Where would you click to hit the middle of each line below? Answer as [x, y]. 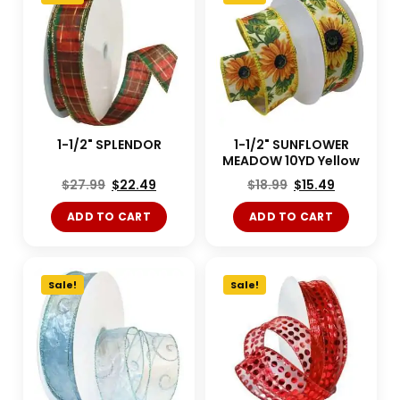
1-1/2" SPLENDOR [109, 144]
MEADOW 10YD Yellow [291, 160]
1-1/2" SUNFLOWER [291, 144]
